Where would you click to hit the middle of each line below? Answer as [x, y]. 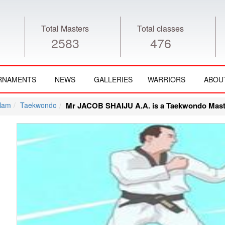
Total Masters [65, 28]
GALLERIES [113, 79]
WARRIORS [166, 79]
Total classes [160, 28]
